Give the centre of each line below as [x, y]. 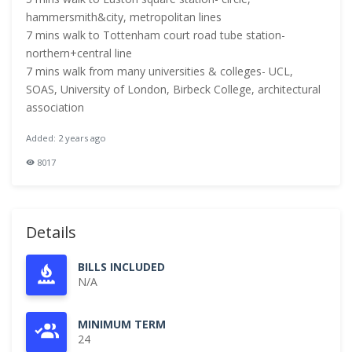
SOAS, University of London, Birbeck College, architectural [173, 89]
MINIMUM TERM [122, 324]
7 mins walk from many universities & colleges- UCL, [159, 71]
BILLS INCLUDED [121, 267]
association [55, 107]
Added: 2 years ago [66, 138]
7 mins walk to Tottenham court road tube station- [156, 35]
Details [51, 232]
